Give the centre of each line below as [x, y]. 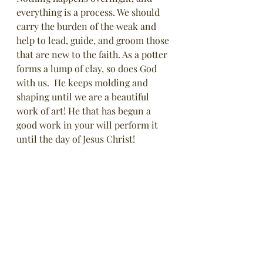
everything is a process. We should [89, 12]
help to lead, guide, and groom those [94, 40]
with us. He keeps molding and [83, 82]
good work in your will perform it [88, 125]
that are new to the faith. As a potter [93, 54]
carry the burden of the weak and [87, 26]
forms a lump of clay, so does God [88, 68]
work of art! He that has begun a [85, 111]
